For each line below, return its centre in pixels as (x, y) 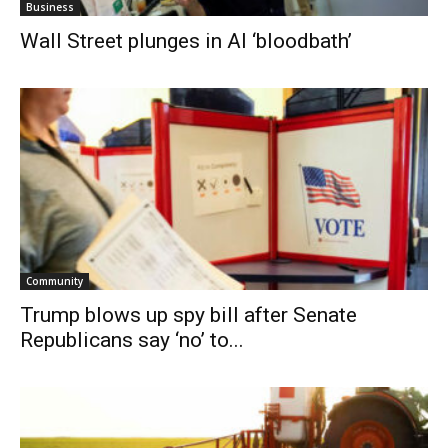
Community (54, 280)
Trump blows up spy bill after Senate (188, 314)
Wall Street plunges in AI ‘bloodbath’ (186, 41)
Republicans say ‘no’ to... (132, 339)
